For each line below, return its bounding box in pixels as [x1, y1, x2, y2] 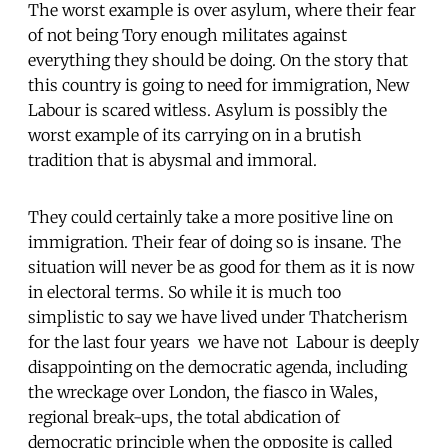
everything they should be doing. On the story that [28, 49, 408, 70]
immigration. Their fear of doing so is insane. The [28, 231, 401, 252]
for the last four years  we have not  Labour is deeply [28, 331, 419, 352]
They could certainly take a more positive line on [28, 206, 393, 227]
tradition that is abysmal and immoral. [28, 149, 317, 170]
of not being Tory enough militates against [28, 24, 347, 45]
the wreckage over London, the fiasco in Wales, [28, 381, 378, 402]
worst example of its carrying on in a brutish [28, 124, 362, 145]
